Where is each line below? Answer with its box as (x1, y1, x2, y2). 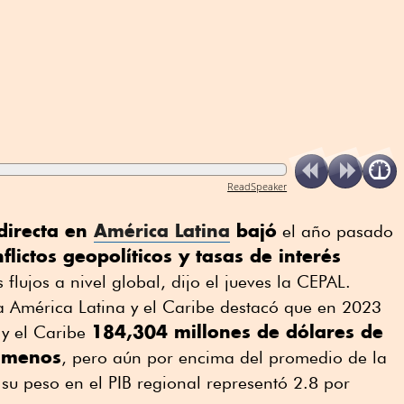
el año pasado (277, 221, 393, 242)
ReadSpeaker (227, 179, 288, 193)
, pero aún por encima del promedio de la (61, 347, 387, 368)
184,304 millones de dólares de (91, 320, 383, 344)
